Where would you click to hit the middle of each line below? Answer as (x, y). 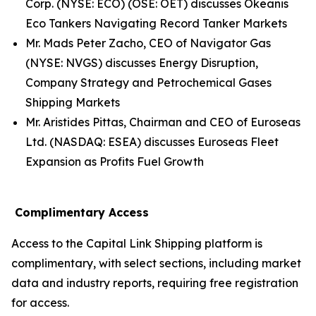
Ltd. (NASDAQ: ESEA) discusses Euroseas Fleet (152, 142)
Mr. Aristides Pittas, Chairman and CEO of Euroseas (163, 122)
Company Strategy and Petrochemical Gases (148, 83)
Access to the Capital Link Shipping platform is (137, 243)
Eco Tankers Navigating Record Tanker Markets (156, 23)
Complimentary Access (80, 212)
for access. (40, 303)
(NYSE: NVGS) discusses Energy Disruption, (142, 63)
